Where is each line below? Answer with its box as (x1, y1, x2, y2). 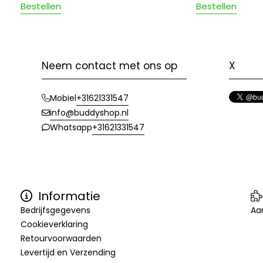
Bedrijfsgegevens (21, 204, 90, 216)
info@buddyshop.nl (50, 106, 129, 119)
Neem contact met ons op (42, 58, 177, 73)
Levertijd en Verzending (21, 246, 116, 258)
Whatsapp (50, 122, 92, 134)
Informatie (35, 187, 100, 204)
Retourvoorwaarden (21, 232, 102, 244)
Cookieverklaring (21, 218, 88, 230)
